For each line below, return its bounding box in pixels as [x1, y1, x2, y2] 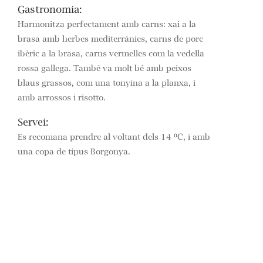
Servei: [18, 118, 49, 128]
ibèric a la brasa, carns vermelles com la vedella [18, 50, 204, 59]
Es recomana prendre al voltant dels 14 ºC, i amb [18, 133, 210, 142]
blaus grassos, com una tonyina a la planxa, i [18, 79, 195, 88]
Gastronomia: [18, 5, 82, 15]
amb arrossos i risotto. [18, 94, 106, 103]
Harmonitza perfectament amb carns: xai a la [18, 21, 196, 29]
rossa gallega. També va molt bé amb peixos [18, 65, 191, 73]
